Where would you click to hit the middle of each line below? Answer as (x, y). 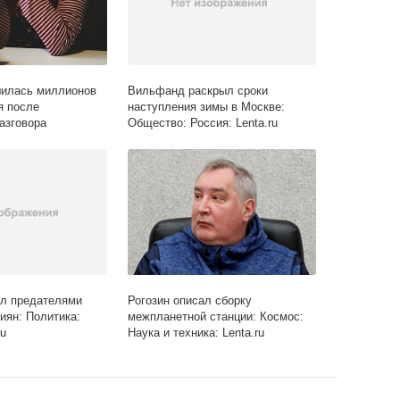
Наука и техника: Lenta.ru (196, 333)
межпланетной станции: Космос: (216, 317)
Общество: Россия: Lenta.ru (203, 123)
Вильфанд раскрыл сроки (198, 91)
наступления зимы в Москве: (207, 107)
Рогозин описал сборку (190, 301)
